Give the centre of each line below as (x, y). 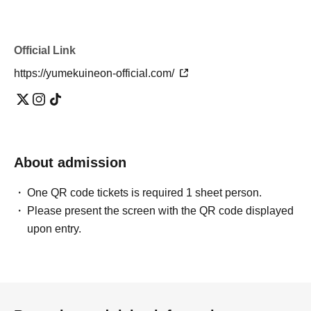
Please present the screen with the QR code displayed (161, 211)
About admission (70, 163)
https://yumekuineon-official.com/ (95, 74)
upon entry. (54, 229)
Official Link (45, 51)
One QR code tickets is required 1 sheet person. (145, 193)
